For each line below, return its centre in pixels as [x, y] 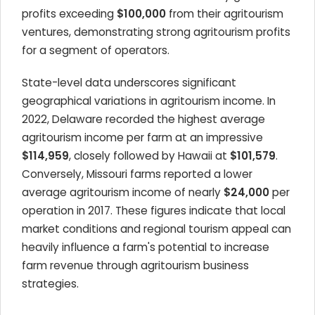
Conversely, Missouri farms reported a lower [137, 174]
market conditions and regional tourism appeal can [156, 229]
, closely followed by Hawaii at [149, 156]
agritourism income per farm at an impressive [142, 137]
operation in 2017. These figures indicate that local [154, 211]
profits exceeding [69, 14]
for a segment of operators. [96, 50]
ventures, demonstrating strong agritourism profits [156, 32]
